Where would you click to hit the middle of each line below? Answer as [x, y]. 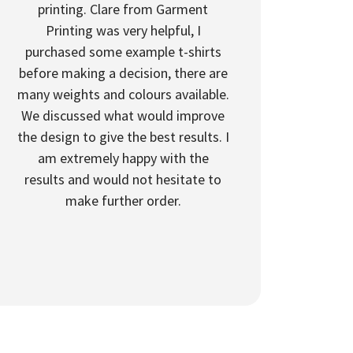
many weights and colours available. [123, 94]
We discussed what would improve [123, 115]
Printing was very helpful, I [123, 30]
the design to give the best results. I [123, 137]
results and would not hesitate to [123, 179]
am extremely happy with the [123, 158]
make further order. [123, 201]
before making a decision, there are [123, 73]
